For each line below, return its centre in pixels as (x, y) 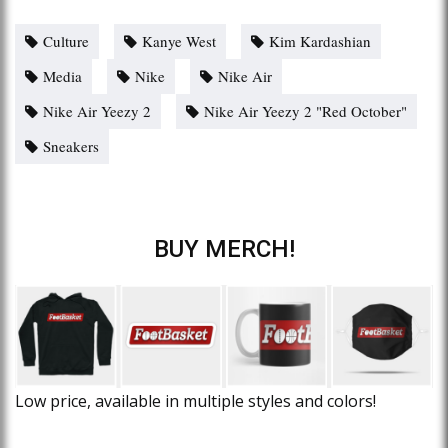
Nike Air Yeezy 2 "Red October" (305, 110)
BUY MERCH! (224, 248)
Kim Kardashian (320, 40)
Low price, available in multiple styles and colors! (195, 400)
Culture (66, 40)
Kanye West (179, 40)
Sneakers (71, 145)
